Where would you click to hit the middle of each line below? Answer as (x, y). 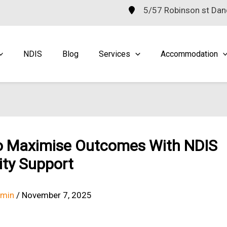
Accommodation (189, 54)
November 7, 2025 (57, 195)
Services (115, 54)
